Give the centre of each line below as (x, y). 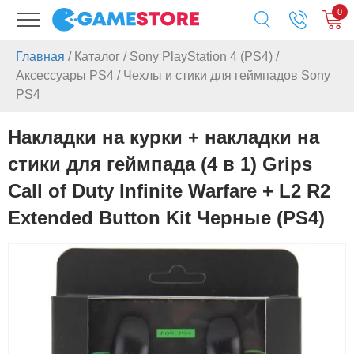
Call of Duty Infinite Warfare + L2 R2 (169, 191)
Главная (40, 56)
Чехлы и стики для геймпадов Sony (227, 75)
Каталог (97, 56)
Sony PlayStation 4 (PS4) (201, 56)
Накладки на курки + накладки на (164, 137)
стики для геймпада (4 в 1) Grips (160, 164)
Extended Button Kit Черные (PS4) (166, 218)
